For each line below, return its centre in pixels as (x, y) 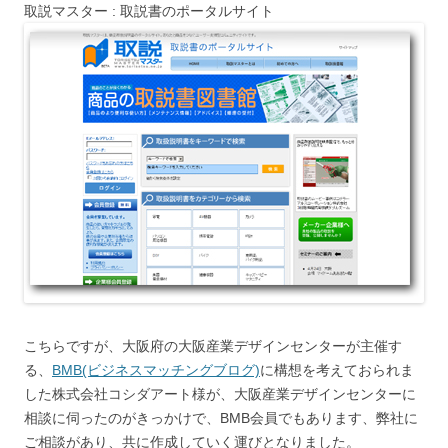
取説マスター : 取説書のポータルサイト (149, 11)
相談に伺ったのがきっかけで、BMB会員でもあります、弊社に (221, 418)
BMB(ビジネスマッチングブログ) (156, 370)
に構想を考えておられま (337, 370)
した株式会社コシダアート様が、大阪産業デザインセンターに (220, 394)
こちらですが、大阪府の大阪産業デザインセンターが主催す (213, 346)
